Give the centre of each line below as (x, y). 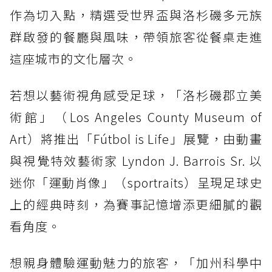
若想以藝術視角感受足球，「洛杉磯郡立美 (136, 95)
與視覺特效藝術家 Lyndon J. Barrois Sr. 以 (136, 160)
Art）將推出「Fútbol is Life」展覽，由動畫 (136, 138)
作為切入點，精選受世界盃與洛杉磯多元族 (136, 15)
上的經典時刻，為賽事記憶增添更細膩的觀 (136, 204)
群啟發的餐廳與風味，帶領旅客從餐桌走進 (136, 36)
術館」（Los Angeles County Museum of (136, 117)
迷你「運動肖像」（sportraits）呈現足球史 (136, 182)
